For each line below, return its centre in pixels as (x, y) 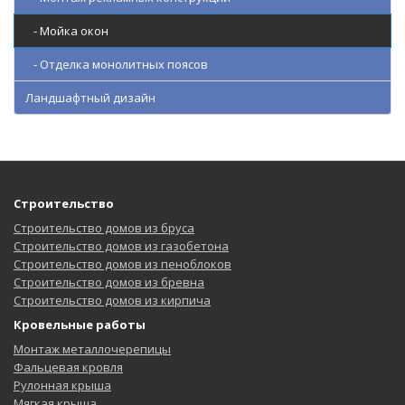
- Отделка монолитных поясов (117, 65)
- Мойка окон (67, 31)
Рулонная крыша (62, 386)
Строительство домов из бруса (104, 228)
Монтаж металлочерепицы (92, 349)
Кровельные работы (80, 325)
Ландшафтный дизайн (90, 98)
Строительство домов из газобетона (121, 246)
